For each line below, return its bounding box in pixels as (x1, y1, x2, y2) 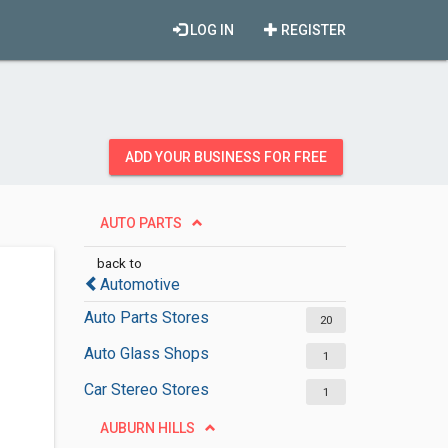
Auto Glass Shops (83, 344, 209, 363)
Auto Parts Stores (83, 308, 209, 327)
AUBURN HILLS (99, 420, 195, 436)
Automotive (99, 275, 180, 294)
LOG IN (187, 22, 234, 38)
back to (96, 255, 142, 271)
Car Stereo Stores (83, 380, 209, 399)
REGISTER (278, 22, 346, 38)
